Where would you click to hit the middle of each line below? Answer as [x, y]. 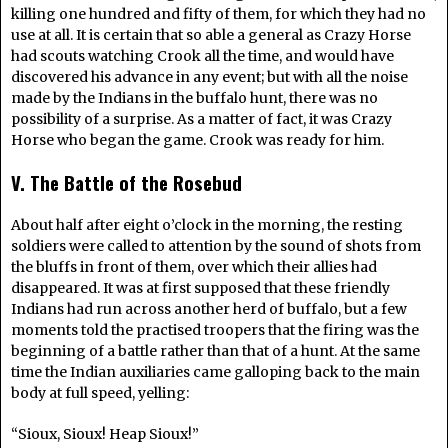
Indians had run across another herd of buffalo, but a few [209, 308]
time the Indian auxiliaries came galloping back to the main [215, 371]
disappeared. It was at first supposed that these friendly [200, 287]
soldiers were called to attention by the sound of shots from [216, 245]
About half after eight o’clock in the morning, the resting [207, 224]
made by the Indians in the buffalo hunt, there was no [194, 97]
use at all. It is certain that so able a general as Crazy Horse [211, 34]
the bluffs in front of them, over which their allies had [194, 266]
